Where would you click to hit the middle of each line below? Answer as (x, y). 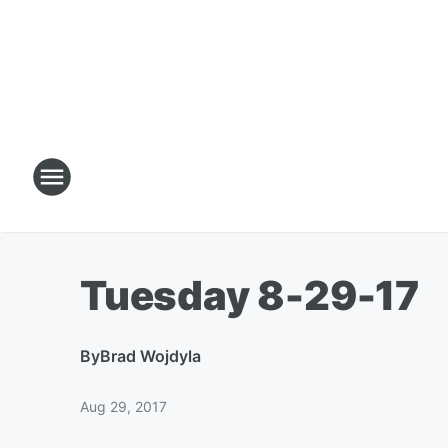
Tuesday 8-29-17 (249, 295)
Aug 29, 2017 (123, 406)
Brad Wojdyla (150, 356)
